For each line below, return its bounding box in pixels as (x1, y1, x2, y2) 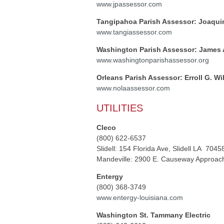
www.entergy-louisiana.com (96, 193, 183, 201)
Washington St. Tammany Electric (96, 211, 210, 219)
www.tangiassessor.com (96, 28, 172, 36)
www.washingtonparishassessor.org (96, 56, 209, 64)
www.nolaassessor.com (96, 84, 170, 92)
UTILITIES (96, 102, 143, 113)
